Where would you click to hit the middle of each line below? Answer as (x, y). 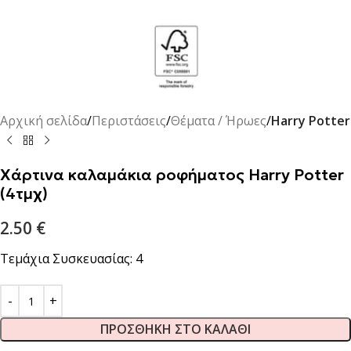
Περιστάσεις (129, 121)
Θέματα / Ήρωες (219, 121)
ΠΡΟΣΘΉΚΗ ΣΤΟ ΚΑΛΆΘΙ (175, 329)
